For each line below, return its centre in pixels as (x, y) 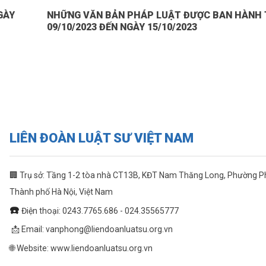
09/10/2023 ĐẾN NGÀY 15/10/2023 (122, 27)
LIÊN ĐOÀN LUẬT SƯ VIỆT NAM (101, 138)
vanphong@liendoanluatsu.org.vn (109, 229)
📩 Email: (27, 229)
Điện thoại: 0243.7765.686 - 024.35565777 (101, 210)
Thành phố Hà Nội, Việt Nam (61, 192)
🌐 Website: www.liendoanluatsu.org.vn (81, 248)
